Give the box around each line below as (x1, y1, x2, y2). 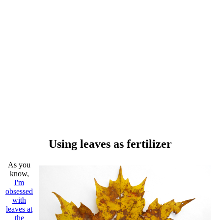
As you (8, 160, 30, 169)
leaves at (6, 204, 32, 213)
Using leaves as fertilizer (48, 137, 172, 150)
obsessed (5, 187, 33, 195)
